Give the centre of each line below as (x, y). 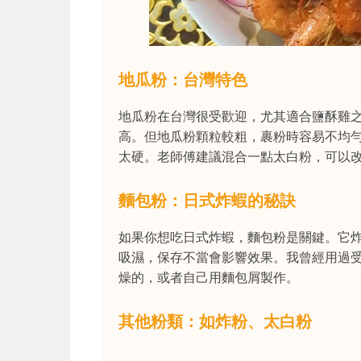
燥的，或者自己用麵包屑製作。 (209, 277)
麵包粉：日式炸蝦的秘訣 (207, 201)
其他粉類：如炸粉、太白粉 (215, 322)
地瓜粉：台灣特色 (183, 80)
